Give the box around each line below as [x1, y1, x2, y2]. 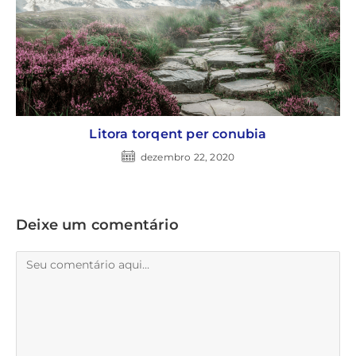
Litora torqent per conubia [89, 126, 267, 141]
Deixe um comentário [16, 215, 179, 234]
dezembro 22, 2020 [140, 150, 235, 163]
